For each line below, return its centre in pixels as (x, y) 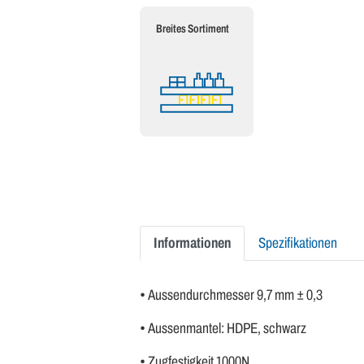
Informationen (192, 243)
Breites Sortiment (193, 29)
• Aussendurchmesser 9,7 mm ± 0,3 (231, 295)
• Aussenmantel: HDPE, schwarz (223, 328)
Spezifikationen (298, 243)
